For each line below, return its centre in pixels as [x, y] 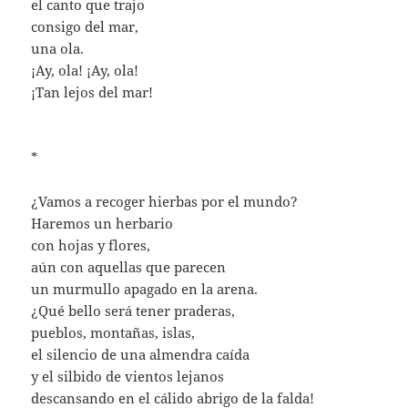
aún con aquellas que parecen [129, 266]
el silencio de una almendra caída [141, 354]
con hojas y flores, [91, 245]
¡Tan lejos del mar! [92, 92]
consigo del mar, [85, 26]
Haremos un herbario [102, 223]
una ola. [58, 48]
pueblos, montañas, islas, [113, 332]
